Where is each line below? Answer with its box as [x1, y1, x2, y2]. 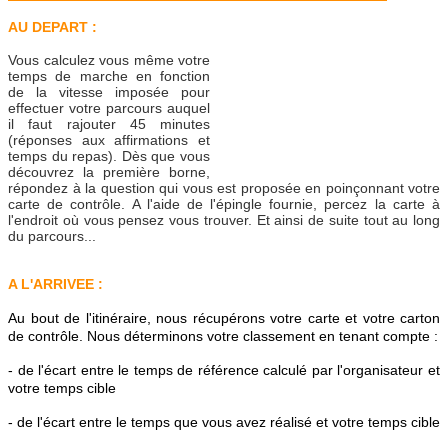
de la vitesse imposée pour [8, 84, 210, 101]
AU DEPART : [8, 19, 97, 36]
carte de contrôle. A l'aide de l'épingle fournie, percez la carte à [8, 196, 440, 213]
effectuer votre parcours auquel [8, 100, 210, 117]
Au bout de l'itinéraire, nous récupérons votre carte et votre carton [8, 310, 440, 327]
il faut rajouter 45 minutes [8, 116, 210, 133]
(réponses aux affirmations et [8, 132, 210, 149]
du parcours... [8, 228, 96, 245]
